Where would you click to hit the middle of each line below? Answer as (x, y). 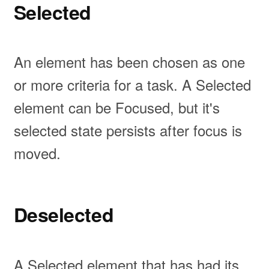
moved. (37, 153)
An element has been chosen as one (129, 62)
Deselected (64, 215)
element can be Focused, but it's (116, 107)
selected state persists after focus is (128, 130)
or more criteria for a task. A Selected (132, 85)
